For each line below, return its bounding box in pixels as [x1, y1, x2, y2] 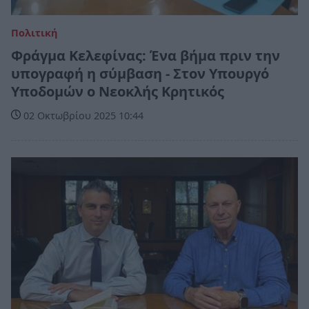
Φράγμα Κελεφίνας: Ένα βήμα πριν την [11, 46, 280, 66]
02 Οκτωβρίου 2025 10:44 [21, 109, 143, 123]
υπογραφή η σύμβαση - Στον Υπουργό [11, 64, 269, 83]
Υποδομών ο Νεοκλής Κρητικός [11, 82, 224, 101]
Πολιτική [11, 26, 57, 40]
